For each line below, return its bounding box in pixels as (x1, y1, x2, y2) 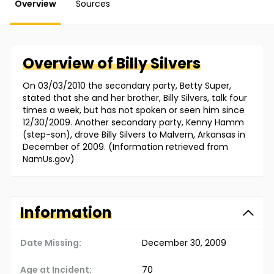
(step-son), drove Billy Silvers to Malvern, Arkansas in (23, 128, 245, 141)
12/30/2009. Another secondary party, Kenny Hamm (23, 116, 244, 129)
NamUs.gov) (23, 153, 75, 166)
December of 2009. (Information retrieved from (23, 141, 228, 154)
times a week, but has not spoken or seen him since (23, 104, 245, 117)
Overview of (23, 53, 116, 74)
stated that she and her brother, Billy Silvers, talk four (23, 92, 247, 105)
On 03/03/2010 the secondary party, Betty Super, (23, 80, 231, 92)
